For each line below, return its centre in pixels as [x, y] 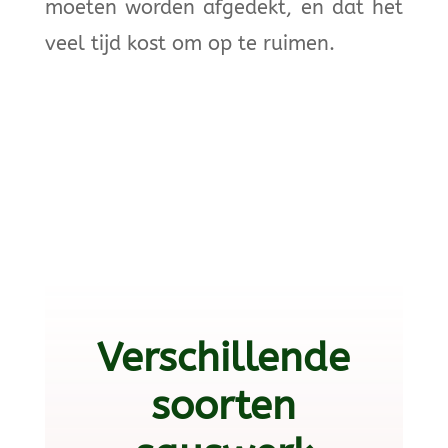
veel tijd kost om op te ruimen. [189, 43]
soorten [224, 405]
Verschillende [224, 357]
